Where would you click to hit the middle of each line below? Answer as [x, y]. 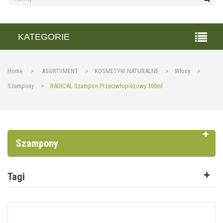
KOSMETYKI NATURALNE [126, 71]
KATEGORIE [44, 37]
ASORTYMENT [60, 71]
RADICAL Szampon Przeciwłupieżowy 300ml [107, 86]
